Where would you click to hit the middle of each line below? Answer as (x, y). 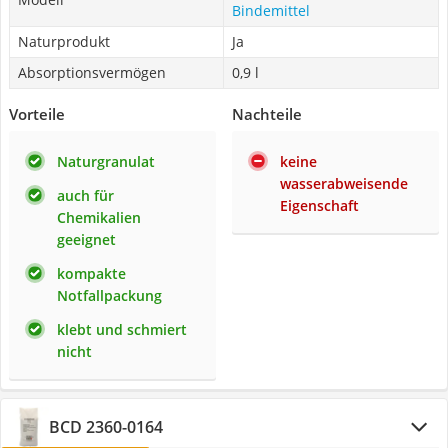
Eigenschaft (319, 205)
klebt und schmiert (122, 329)
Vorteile (37, 114)
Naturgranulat (106, 161)
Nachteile (267, 114)
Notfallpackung (109, 295)
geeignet (86, 239)
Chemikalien (99, 217)
